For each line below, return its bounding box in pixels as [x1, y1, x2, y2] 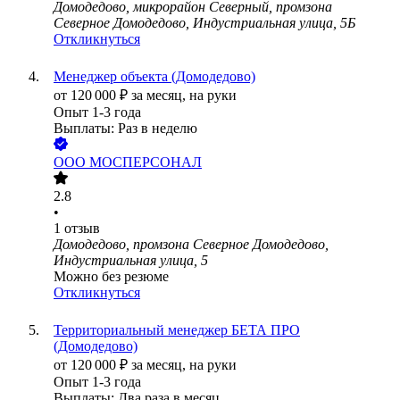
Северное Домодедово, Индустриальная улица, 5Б [54, 15, 355, 31]
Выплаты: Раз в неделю [54, 121, 197, 137]
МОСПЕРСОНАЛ [89, 154, 202, 171]
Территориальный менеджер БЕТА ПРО [54, 322, 300, 338]
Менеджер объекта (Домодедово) [54, 69, 255, 85]
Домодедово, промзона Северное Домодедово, [54, 237, 329, 253]
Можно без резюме [54, 269, 169, 285]
